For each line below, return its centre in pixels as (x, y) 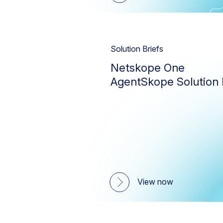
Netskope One (148, 67)
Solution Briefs (137, 49)
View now (155, 182)
